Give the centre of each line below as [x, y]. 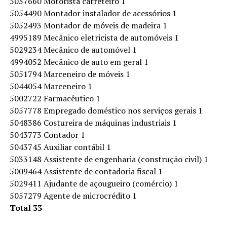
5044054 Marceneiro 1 [51, 86]
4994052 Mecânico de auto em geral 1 [79, 62]
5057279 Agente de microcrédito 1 [73, 196]
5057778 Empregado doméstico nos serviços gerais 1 [106, 110]
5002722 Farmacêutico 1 [55, 98]
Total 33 [26, 208]
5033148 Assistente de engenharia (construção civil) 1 [109, 159]
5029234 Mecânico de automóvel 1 [73, 50]
